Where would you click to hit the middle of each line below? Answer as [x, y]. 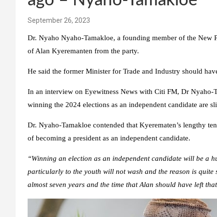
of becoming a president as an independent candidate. [109, 138]
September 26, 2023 [59, 21]
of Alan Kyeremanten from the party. [83, 51]
